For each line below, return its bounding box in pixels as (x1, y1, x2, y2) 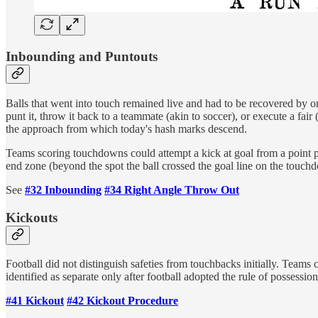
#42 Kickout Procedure (67, 295, 178, 307)
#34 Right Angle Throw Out (104, 183, 239, 196)
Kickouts (6, 209, 57, 225)
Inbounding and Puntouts (6, 49, 158, 65)
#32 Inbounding (25, 183, 102, 196)
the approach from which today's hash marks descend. (6, 122, 247, 135)
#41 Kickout (6, 295, 64, 307)
